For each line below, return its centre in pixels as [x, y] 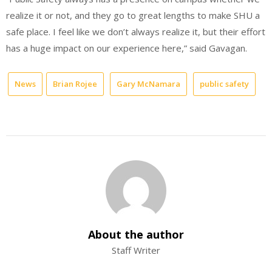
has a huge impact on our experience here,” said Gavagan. [127, 48]
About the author [136, 235]
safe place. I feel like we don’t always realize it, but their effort [136, 32]
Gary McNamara [148, 83]
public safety [224, 83]
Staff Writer [136, 250]
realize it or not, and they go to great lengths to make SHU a [133, 15]
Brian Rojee [75, 83]
